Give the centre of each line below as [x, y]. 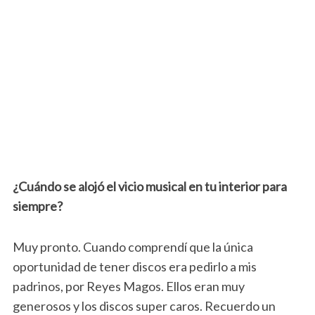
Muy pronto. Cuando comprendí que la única [133, 247]
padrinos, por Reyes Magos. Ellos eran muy [128, 287]
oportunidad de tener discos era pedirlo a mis [134, 267]
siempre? [37, 206]
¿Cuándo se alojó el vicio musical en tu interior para [149, 187]
